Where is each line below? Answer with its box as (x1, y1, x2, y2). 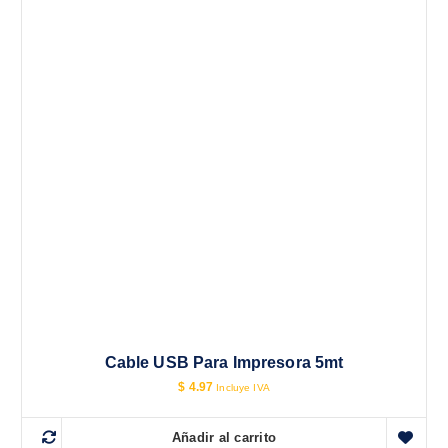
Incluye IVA (216, 381, 270, 393)
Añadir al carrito (171, 430, 277, 445)
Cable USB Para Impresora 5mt (104, 353, 344, 371)
